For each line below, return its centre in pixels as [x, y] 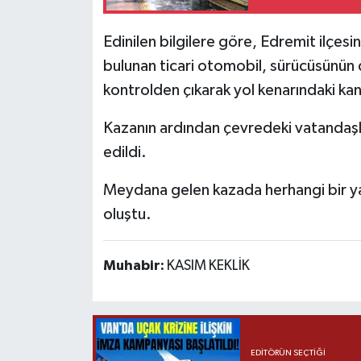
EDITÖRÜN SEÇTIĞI [288, 353]
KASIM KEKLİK [208, 266]
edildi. [124, 152]
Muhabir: [135, 266]
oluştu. [127, 214]
